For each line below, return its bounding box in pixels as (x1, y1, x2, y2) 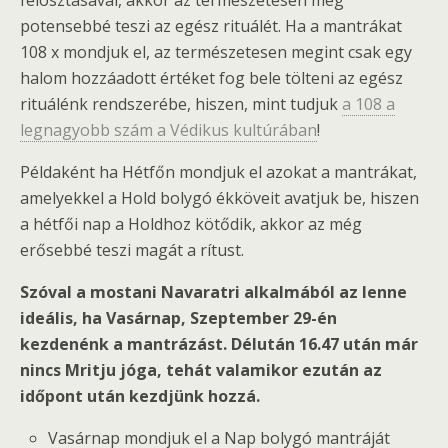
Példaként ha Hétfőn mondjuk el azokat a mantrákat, (20, 160, 417, 183)
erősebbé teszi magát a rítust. (20, 238, 244, 261)
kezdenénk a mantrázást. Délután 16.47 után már (20, 332, 418, 355)
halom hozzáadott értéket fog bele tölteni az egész (20, 66, 403, 89)
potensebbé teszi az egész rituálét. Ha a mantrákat (20, 14, 402, 37)
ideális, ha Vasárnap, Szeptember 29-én (20, 306, 337, 329)
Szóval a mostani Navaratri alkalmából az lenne (20, 280, 407, 303)
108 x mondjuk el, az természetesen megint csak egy (20, 40, 412, 63)
